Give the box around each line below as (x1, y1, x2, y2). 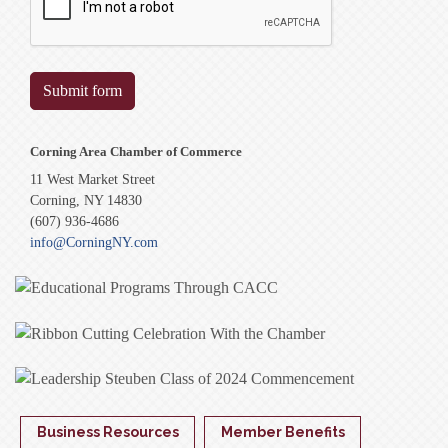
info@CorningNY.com (30, 235, 158, 250)
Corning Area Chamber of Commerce (30, 144, 242, 159)
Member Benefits (221, 423, 345, 440)
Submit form (43, 82, 122, 99)
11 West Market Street (30, 172, 155, 187)
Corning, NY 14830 (30, 193, 142, 208)
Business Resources (37, 423, 179, 440)
